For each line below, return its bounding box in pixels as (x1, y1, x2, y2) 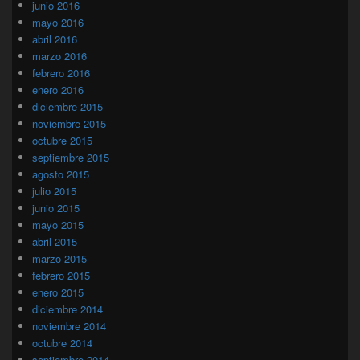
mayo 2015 (32, 216, 84, 232)
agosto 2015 (32, 166, 89, 182)
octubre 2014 (32, 334, 92, 350)
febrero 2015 (32, 267, 90, 283)
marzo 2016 (32, 47, 87, 63)
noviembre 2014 (32, 317, 106, 333)
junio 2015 (32, 199, 80, 215)
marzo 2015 (32, 250, 87, 266)
